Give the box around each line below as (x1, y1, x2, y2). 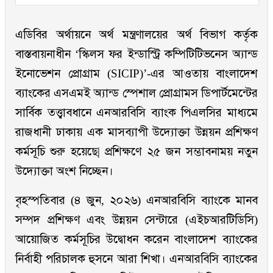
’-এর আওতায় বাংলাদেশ (143, 67, 258, 80)
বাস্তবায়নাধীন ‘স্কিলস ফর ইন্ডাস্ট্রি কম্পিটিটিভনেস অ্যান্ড (15, 48, 258, 61)
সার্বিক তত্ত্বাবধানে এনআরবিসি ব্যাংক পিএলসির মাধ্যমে (15, 106, 258, 119)
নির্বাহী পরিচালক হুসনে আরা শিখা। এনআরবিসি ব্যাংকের (15, 252, 258, 266)
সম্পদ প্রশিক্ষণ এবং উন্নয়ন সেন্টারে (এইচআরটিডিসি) (15, 213, 258, 227)
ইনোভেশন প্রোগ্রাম (15, 67, 107, 80)
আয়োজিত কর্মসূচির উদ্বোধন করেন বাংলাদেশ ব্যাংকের (15, 233, 258, 246)
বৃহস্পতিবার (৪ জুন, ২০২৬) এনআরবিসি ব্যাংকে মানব (15, 194, 258, 207)
